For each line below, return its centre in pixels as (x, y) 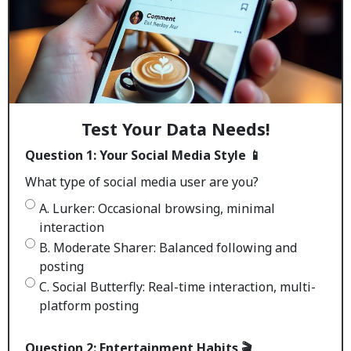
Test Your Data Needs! (175, 129)
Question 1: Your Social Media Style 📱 (143, 155)
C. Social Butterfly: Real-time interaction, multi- (177, 287)
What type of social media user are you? (142, 182)
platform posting (89, 306)
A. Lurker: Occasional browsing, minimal (157, 208)
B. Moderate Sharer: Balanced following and (168, 248)
